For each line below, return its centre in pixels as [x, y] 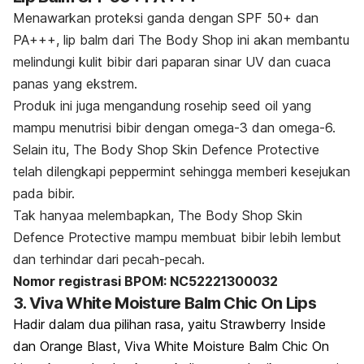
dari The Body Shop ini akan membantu [229, 40]
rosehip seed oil [233, 106]
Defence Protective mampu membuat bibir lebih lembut [177, 238]
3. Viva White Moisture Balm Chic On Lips [165, 303]
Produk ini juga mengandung [99, 106]
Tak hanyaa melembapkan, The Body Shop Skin [158, 216]
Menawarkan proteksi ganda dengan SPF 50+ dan [166, 18]
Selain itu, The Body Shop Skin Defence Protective [166, 150]
